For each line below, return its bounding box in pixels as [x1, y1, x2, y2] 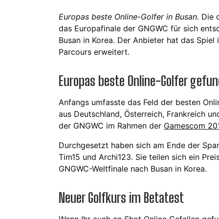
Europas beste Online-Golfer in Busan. [59, 12, 201, 22]
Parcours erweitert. [59, 47, 130, 57]
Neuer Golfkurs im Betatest [59, 189, 184, 206]
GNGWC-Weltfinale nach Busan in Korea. [59, 163, 207, 174]
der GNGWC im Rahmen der [59, 120, 164, 131]
